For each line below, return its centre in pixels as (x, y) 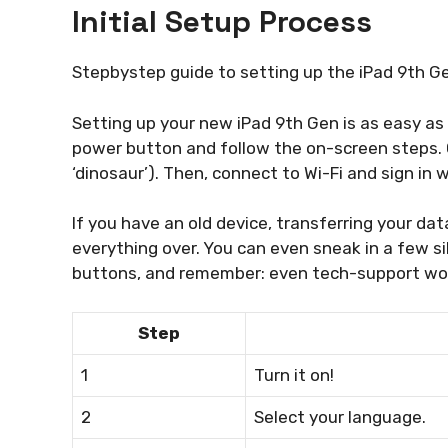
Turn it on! (294, 374)
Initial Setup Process (222, 22)
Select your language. (340, 416)
